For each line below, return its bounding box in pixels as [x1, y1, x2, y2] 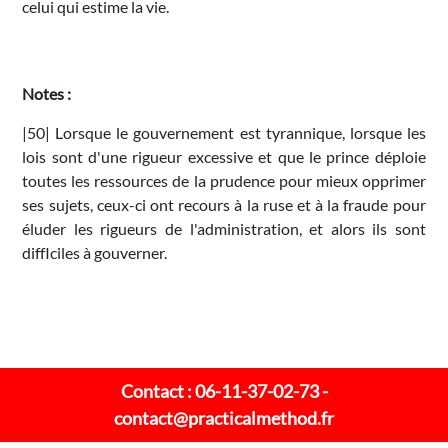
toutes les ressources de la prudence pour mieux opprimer [22, 170, 426, 190]
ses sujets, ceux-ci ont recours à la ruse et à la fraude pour [22, 194, 426, 214]
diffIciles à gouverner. [22, 242, 168, 262]
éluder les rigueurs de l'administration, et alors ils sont [22, 218, 426, 238]
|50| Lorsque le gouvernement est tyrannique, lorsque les [22, 122, 426, 142]
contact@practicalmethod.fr [114, 406, 334, 429]
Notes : [22, 83, 72, 103]
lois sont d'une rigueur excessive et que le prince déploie [22, 146, 426, 166]
